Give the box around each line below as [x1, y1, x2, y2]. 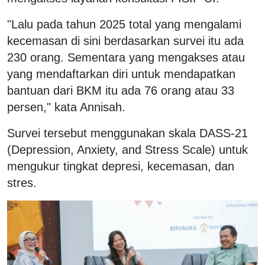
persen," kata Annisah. [7, 100, 125, 114]
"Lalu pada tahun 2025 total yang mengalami [7, 17, 241, 31]
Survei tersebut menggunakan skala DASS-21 [7, 126, 248, 140]
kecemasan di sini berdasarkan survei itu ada [7, 34, 244, 47]
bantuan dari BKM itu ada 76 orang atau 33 [7, 83, 234, 97]
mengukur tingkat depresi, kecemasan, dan [7, 159, 234, 173]
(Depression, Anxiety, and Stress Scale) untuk [7, 143, 248, 156]
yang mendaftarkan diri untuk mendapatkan [7, 67, 235, 80]
